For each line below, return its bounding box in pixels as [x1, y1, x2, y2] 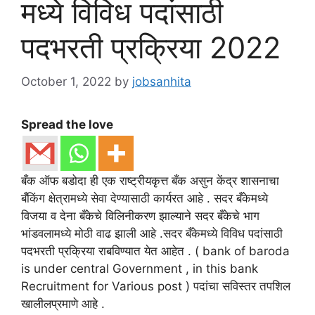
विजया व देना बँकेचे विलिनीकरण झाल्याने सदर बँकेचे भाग [21, 209, 259, 224]
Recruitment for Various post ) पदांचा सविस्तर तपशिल [21, 279, 290, 294]
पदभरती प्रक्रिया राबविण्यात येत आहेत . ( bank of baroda [21, 244, 290, 259]
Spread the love [21, 117, 113, 132]
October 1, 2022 [21, 75, 111, 89]
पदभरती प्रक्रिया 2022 [21, 29, 281, 65]
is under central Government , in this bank [21, 262, 258, 276]
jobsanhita [132, 75, 191, 89]
